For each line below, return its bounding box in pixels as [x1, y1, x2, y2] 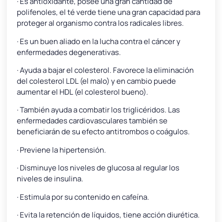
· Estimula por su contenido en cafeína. [17, 191, 149, 202]
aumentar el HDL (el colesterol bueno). [17, 87, 148, 98]
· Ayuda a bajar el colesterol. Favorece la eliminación [17, 65, 194, 76]
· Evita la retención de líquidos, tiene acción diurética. [17, 210, 200, 221]
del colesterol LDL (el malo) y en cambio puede [17, 76, 176, 87]
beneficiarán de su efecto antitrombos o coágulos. [17, 126, 190, 137]
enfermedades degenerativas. [17, 47, 121, 57]
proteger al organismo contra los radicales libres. [17, 18, 184, 29]
